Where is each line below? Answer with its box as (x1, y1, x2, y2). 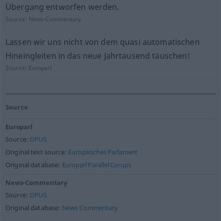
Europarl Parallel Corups (62, 161, 131, 169)
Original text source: (5, 148, 69, 156)
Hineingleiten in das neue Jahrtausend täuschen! (5, 50, 190, 61)
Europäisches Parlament (68, 148, 138, 156)
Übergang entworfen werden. (5, 1, 119, 12)
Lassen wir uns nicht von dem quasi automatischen (5, 37, 200, 47)
